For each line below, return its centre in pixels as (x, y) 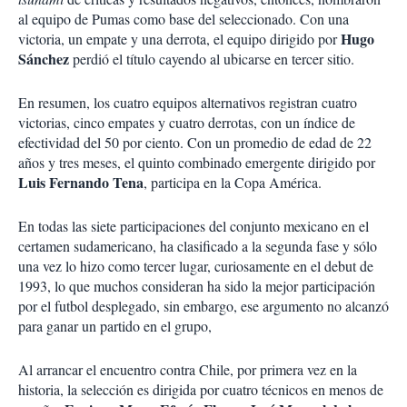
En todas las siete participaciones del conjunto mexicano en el (194, 226)
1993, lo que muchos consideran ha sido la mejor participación (197, 286)
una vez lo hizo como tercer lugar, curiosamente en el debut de (196, 266)
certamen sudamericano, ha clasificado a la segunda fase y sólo (198, 246)
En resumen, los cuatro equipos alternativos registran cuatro (188, 102)
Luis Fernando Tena (81, 182)
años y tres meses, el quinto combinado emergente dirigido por (197, 162)
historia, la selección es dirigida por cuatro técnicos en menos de (201, 389)
